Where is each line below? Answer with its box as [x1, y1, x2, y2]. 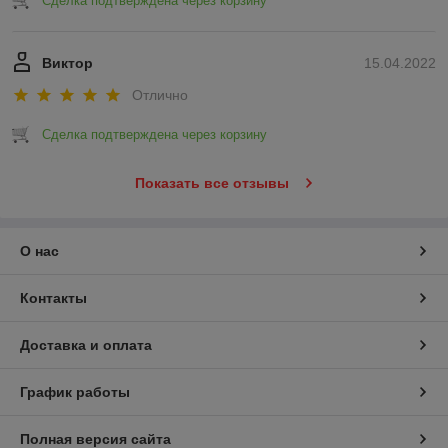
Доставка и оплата [20, 336, 152, 353]
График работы [20, 383, 130, 400]
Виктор [42, 55, 93, 72]
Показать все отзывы [134, 174, 289, 191]
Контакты [20, 289, 87, 306]
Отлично [132, 86, 188, 103]
